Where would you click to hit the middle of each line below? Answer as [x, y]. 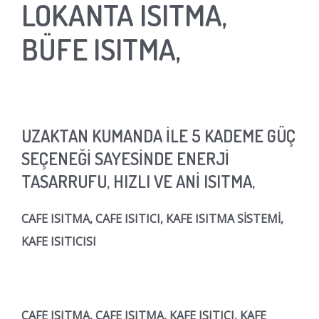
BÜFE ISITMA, [101, 48]
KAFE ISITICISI [59, 241]
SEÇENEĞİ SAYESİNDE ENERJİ [125, 158]
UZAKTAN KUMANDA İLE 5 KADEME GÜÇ [158, 135]
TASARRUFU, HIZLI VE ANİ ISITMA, [140, 181]
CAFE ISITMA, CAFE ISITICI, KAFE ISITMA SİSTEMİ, [152, 218]
